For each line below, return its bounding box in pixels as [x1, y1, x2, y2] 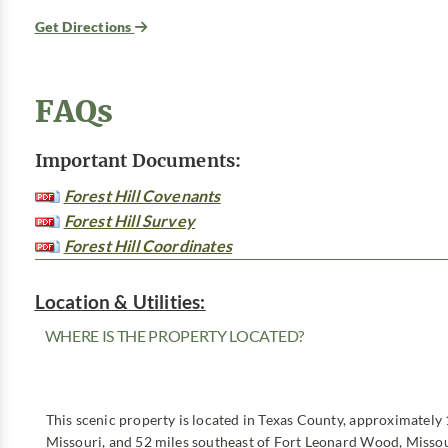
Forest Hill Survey [63, 212, 196, 231]
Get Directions [34, 19, 135, 35]
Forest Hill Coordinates [63, 237, 233, 256]
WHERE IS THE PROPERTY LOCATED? [44, 327, 304, 346]
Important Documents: [34, 148, 242, 173]
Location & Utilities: [34, 291, 206, 313]
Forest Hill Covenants [63, 187, 221, 206]
